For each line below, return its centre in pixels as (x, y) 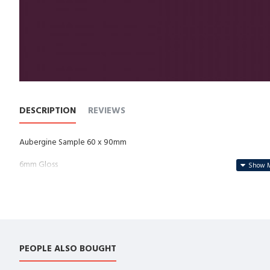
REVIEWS (107, 111)
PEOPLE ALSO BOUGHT (68, 249)
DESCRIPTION (48, 111)
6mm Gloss (39, 165)
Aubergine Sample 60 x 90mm (74, 142)
